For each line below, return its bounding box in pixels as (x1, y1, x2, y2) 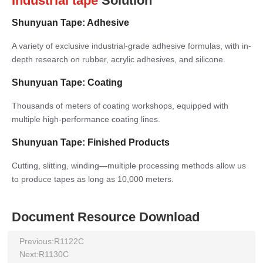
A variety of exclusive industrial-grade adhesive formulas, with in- (12, 41, 251, 50)
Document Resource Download (12, 210, 200, 224)
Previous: (19, 237, 55, 246)
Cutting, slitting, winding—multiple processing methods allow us (12, 161, 246, 170)
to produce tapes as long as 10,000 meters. (12, 174, 174, 184)
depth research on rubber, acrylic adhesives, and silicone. (12, 55, 225, 64)
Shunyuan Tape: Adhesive (12, 18, 129, 28)
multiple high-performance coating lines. (12, 114, 160, 124)
